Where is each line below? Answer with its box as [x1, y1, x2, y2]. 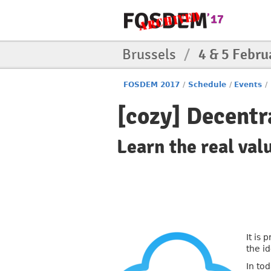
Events [234, 80, 263, 89]
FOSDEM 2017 [123, 80, 180, 89]
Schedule [188, 80, 226, 89]
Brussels [122, 45, 179, 64]
